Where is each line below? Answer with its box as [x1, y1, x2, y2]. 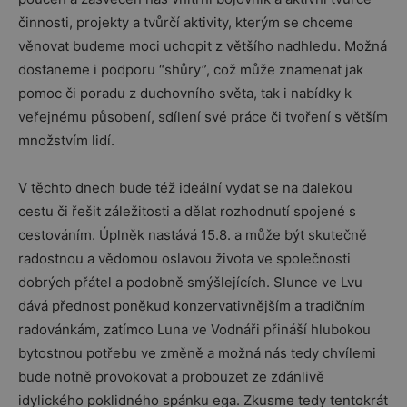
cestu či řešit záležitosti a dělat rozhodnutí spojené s [18, 203, 356, 220]
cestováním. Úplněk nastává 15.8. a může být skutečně [18, 226, 367, 243]
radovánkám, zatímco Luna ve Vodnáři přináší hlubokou [18, 321, 371, 338]
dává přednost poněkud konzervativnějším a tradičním [18, 297, 365, 314]
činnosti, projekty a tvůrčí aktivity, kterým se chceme [18, 14, 353, 31]
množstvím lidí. [18, 132, 114, 149]
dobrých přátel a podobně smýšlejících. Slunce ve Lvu [18, 273, 362, 291]
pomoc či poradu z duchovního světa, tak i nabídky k [18, 84, 352, 102]
